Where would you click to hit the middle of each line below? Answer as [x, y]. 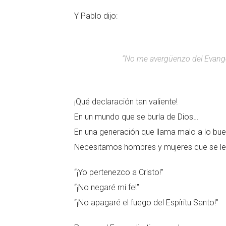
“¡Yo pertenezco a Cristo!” [119, 172]
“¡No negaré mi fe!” [107, 187]
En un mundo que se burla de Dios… [136, 117]
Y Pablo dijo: [96, 16]
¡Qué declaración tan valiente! [126, 102]
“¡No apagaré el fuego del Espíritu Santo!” [146, 203]
